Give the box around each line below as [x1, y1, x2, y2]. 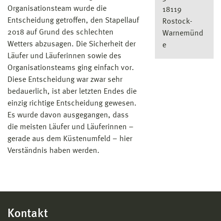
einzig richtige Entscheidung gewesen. [7, 100, 137, 108]
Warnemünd [162, 29, 203, 37]
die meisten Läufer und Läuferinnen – [7, 123, 134, 132]
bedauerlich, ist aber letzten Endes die [7, 88, 137, 96]
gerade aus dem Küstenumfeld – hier [7, 135, 132, 144]
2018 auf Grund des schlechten [7, 29, 113, 37]
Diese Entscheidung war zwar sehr [7, 76, 122, 84]
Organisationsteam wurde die [7, 5, 107, 13]
